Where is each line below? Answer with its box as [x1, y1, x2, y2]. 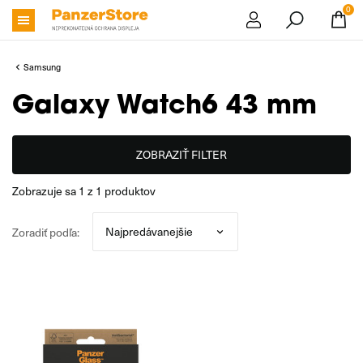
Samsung [23, 61, 61, 73]
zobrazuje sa [19, 183, 79, 199]
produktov [102, 183, 156, 199]
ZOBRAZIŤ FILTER [136, 147, 227, 162]
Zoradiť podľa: [12, 224, 79, 240]
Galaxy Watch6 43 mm [12, 94, 317, 120]
